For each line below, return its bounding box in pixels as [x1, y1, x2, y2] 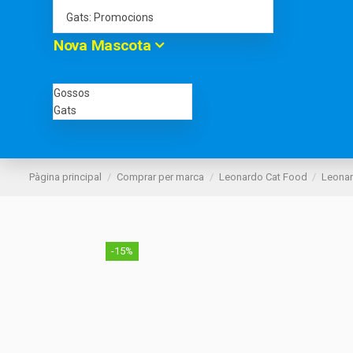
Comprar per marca [116, 171, 204, 184]
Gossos [54, 87, 90, 100]
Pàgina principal [29, 171, 102, 184]
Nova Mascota [54, 36, 155, 55]
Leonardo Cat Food [218, 171, 307, 184]
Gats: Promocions [66, 11, 154, 24]
